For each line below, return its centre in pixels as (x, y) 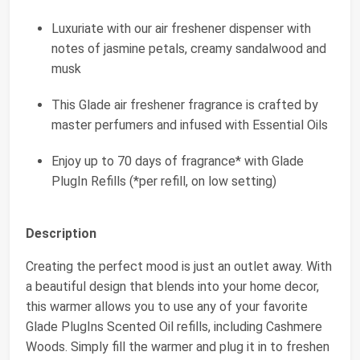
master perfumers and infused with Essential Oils (190, 125)
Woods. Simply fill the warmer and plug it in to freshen (178, 347)
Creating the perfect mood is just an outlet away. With (179, 267)
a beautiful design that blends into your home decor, (172, 287)
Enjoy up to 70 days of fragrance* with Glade (178, 162)
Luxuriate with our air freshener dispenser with (181, 29)
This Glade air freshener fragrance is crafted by (185, 105)
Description (61, 234)
